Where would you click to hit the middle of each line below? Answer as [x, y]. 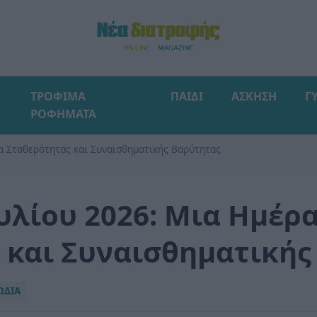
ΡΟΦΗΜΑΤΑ [63, 114]
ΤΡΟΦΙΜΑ [58, 96]
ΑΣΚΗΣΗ [254, 96]
